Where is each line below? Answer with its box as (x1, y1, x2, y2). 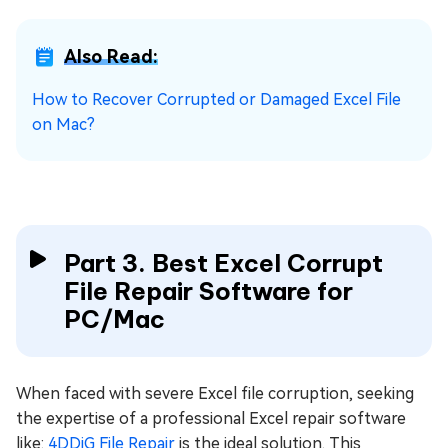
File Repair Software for (64, 276, 353, 307)
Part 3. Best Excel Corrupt (64, 248, 383, 279)
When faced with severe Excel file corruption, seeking (16, 384, 414, 404)
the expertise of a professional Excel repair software (16, 409, 406, 429)
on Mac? (32, 115, 95, 135)
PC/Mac (64, 304, 165, 335)
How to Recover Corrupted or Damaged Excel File (32, 90, 401, 110)
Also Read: (64, 46, 158, 68)
